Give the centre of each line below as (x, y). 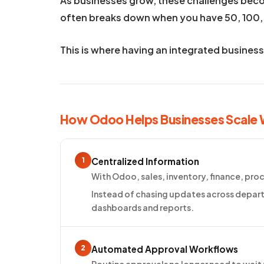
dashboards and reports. (143, 207)
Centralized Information (145, 161)
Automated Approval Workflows (165, 249)
